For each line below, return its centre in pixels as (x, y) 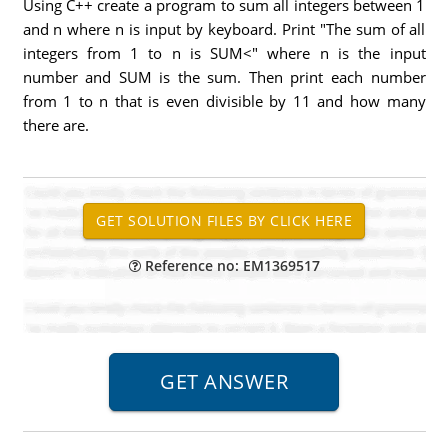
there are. (55, 125)
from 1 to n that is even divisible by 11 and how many (224, 101)
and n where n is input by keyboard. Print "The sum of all (224, 29)
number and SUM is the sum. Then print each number (224, 77)
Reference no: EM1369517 (230, 265)
